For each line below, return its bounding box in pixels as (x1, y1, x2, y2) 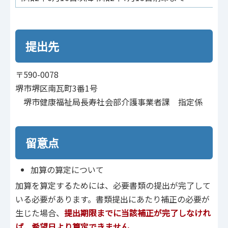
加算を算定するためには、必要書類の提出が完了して (15, 179, 211, 191)
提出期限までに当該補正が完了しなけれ (64, 206, 211, 219)
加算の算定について (31, 163, 104, 176)
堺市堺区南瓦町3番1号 (15, 82, 98, 95)
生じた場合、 (15, 206, 64, 219)
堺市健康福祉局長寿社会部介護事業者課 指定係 (15, 96, 203, 108)
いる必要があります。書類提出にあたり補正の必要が (15, 192, 210, 205)
